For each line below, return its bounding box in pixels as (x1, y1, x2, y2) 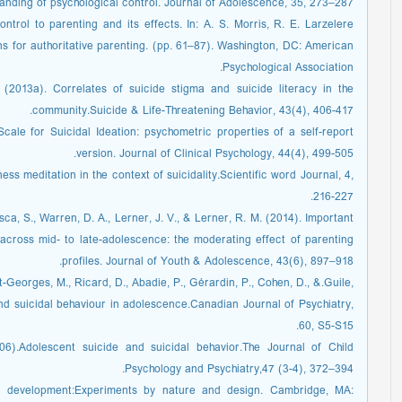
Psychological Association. (223, 57, 354, 78)
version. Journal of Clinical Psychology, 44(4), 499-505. (76, 144, 354, 164)
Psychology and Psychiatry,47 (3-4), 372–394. (125, 359, 354, 380)
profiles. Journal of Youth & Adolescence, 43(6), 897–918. (62, 251, 354, 272)
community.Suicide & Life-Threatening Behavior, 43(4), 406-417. (32, 100, 354, 121)
